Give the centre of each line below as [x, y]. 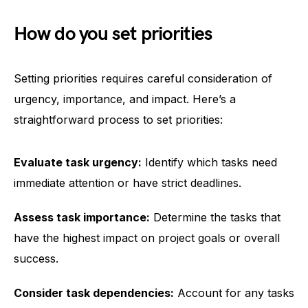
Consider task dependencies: [94, 293]
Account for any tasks [234, 293]
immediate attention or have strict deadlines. [128, 183]
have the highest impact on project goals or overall [147, 238]
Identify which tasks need [209, 162]
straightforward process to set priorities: [118, 120]
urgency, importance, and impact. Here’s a [125, 99]
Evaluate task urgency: [78, 162]
